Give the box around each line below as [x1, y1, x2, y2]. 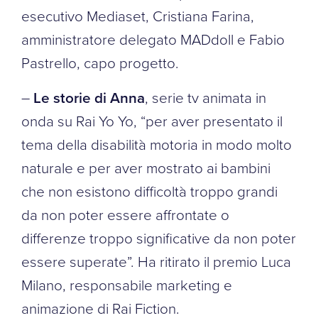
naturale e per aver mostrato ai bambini [21, 157, 270, 177]
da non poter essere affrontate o [21, 204, 229, 224]
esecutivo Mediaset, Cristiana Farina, [21, 5, 254, 26]
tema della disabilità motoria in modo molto [21, 133, 292, 154]
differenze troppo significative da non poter [21, 227, 296, 248]
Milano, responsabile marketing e [21, 274, 232, 295]
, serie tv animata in [145, 87, 266, 107]
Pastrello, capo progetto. [21, 52, 179, 72]
